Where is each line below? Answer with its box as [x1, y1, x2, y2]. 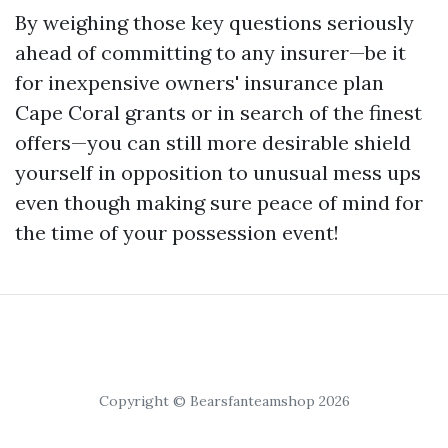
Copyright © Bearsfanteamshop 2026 [98, 392, 350, 410]
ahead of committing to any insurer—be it [15, 40, 406, 65]
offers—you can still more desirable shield [15, 130, 411, 155]
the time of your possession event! [15, 220, 339, 245]
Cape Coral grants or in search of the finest [15, 100, 422, 125]
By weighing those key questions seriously [15, 10, 414, 35]
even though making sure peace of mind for [15, 190, 423, 215]
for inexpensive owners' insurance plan [15, 70, 384, 95]
